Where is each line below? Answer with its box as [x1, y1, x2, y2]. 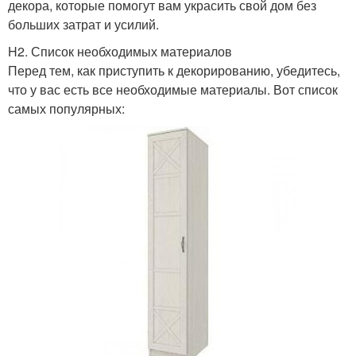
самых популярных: [8, 99, 125, 118]
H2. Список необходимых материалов [8, 42, 232, 61]
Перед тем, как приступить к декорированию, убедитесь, [8, 61, 340, 80]
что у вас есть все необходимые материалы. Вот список [8, 80, 338, 99]
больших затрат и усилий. [8, 15, 159, 34]
